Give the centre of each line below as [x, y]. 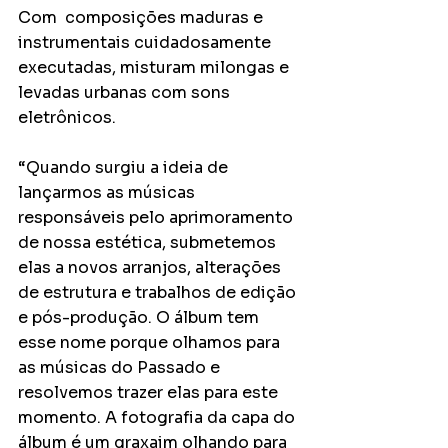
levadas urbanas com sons [126, 92]
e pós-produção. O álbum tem [140, 317]
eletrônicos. [67, 117]
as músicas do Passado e [121, 367]
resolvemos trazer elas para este [150, 392]
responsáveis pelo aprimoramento [157, 217]
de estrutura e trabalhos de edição [159, 292]
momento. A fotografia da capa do [158, 417]
